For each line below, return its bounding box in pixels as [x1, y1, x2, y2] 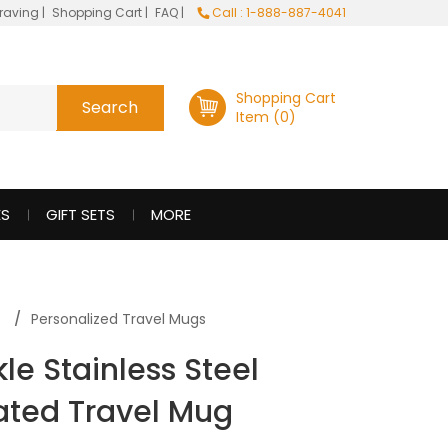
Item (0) [236, 106, 296, 127]
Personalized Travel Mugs [30, 309, 206, 329]
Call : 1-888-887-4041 [209, 4, 346, 21]
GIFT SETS [46, 204, 115, 225]
